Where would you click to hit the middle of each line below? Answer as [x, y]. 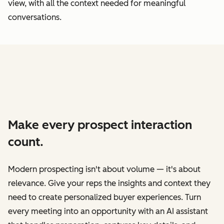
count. [26, 141]
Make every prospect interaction [100, 124]
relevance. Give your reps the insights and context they [109, 183]
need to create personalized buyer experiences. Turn [104, 197]
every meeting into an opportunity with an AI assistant [108, 211]
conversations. [35, 17]
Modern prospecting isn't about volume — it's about [104, 169]
